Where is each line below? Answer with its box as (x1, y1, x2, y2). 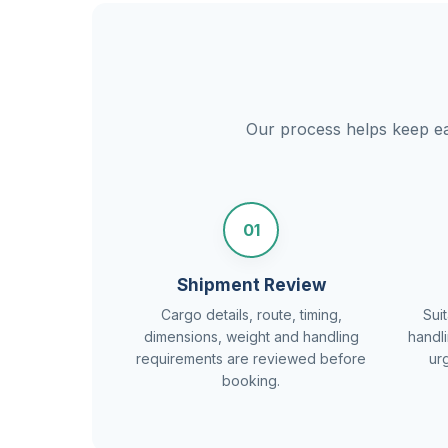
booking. (222, 372, 281, 389)
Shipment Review (176, 275, 326, 295)
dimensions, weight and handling (143, 328, 359, 345)
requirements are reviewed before (136, 350, 367, 367)
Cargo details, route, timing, (160, 306, 342, 323)
